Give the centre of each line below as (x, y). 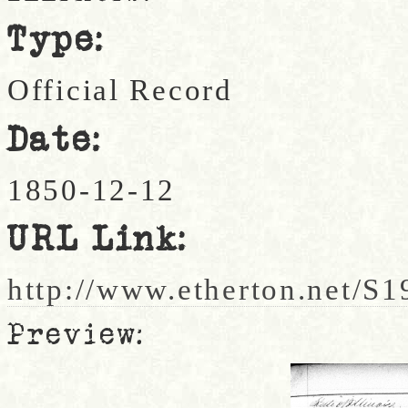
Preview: (76, 335)
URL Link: (97, 240)
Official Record (120, 89)
